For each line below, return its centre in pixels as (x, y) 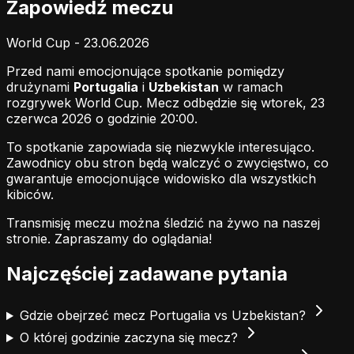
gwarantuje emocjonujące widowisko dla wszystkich (161, 179)
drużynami (40, 87)
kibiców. (30, 195)
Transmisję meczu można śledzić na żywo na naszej (163, 223)
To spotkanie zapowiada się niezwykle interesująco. (160, 147)
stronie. (30, 239)
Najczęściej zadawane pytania (147, 274)
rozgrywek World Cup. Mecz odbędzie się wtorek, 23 (166, 103)
